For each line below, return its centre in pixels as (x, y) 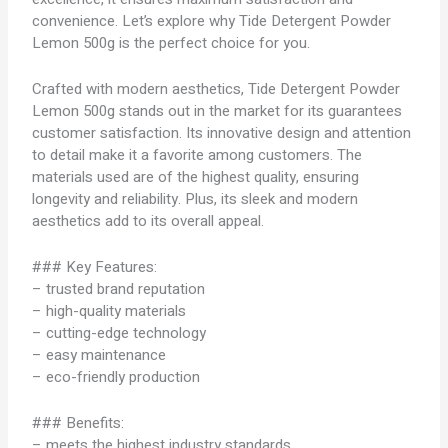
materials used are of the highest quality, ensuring (196, 177)
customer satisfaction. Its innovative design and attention (222, 133)
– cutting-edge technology (119, 333)
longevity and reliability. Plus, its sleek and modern (195, 199)
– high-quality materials (109, 311)
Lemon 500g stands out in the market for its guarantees (217, 111)
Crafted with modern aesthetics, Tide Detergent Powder (216, 89)
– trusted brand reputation (119, 289)
